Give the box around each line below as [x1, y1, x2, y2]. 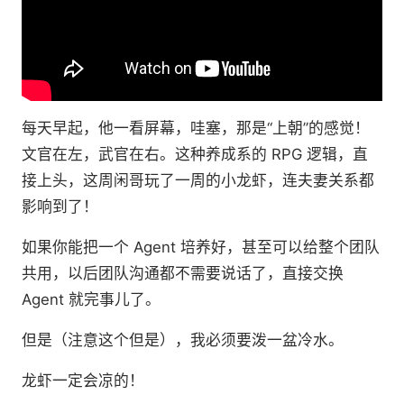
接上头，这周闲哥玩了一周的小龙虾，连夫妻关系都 [22, 170, 374, 189]
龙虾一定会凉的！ [22, 371, 144, 390]
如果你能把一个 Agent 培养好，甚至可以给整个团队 [22, 237, 380, 256]
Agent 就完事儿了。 [22, 289, 161, 308]
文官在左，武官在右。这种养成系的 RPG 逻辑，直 [22, 144, 368, 163]
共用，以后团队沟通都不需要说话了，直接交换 [22, 263, 344, 282]
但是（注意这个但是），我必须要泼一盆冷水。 [22, 330, 344, 349]
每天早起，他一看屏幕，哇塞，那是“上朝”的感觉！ [22, 118, 370, 137]
